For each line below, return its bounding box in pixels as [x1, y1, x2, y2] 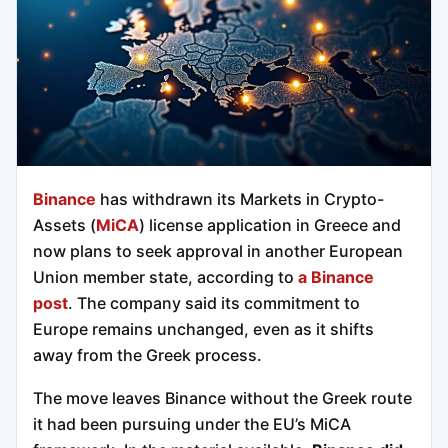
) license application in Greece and [139, 214, 401, 235]
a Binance [298, 266, 374, 287]
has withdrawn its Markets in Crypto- [96, 188, 384, 209]
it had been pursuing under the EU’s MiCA [33, 414, 351, 435]
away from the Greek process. [33, 344, 262, 365]
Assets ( [33, 214, 96, 235]
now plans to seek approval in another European [33, 240, 403, 261]
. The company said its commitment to [68, 292, 360, 313]
